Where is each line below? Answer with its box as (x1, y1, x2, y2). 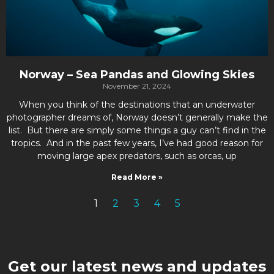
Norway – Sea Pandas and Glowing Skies (20, 68, 254, 81)
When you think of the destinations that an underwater (19, 99, 255, 110)
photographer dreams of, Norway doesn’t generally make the (6, 112, 268, 123)
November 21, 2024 (103, 81, 171, 91)
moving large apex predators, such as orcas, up (37, 150, 237, 161)
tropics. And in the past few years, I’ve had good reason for (11, 138, 263, 149)
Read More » (111, 172, 163, 182)
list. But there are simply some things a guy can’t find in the (8, 125, 266, 136)
